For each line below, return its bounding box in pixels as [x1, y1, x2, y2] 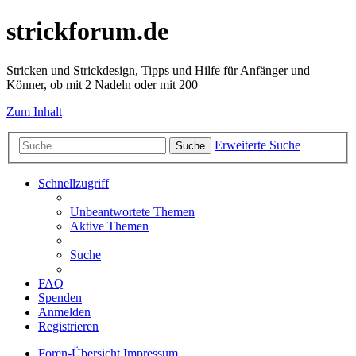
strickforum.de [6, 17, 168, 46]
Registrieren [38, 319, 99, 334]
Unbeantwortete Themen [70, 205, 195, 219]
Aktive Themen [70, 219, 149, 234]
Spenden [38, 291, 82, 305]
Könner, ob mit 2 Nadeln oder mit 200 [6, 77, 198, 91]
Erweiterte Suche [215, 138, 300, 153]
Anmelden [38, 305, 91, 319]
